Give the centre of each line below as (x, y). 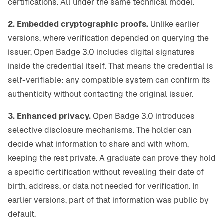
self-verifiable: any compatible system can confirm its (109, 80)
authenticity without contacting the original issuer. (101, 94)
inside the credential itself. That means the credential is (111, 66)
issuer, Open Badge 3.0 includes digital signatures (101, 52)
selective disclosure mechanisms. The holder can (100, 130)
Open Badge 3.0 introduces (143, 116)
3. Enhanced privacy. (49, 116)
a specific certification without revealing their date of (106, 172)
